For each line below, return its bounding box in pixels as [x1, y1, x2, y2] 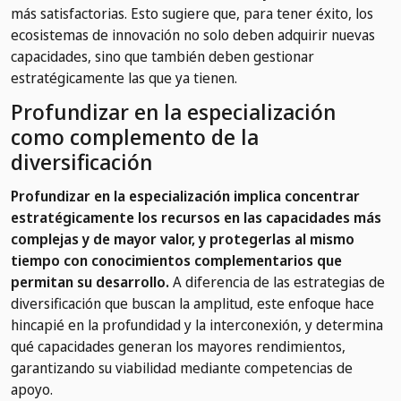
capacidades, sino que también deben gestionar [11, 47, 314, 67]
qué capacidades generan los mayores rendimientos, [11, 337, 346, 357]
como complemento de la [11, 122, 259, 152]
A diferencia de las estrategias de [169, 272, 385, 293]
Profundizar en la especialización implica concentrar [11, 186, 360, 207]
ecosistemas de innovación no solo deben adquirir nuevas [11, 25, 375, 46]
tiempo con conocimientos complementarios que [11, 251, 342, 271]
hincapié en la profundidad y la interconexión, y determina [11, 315, 383, 336]
